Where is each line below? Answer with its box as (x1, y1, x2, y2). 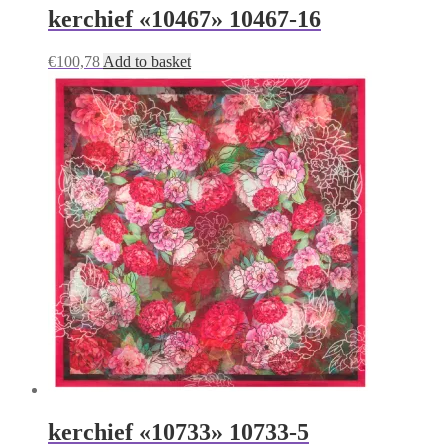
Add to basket (103, 53, 191, 71)
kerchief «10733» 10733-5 (48, 419, 309, 446)
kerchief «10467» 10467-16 (48, 6, 321, 33)
